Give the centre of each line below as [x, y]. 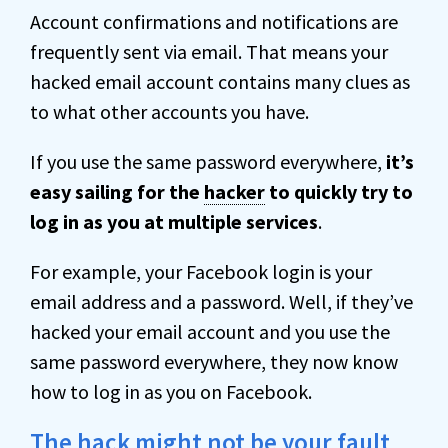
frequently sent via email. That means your [209, 51]
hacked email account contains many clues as [220, 81]
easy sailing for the [117, 191]
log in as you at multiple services [174, 221]
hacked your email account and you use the [210, 331]
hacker [234, 191]
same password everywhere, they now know [214, 361]
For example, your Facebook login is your [201, 271]
